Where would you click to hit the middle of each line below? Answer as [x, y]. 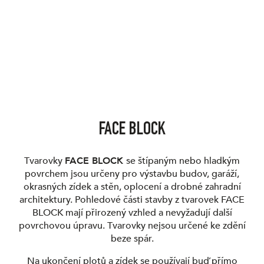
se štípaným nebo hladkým [183, 161]
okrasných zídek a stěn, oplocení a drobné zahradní [132, 187]
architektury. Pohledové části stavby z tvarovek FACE [132, 199]
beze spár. [132, 238]
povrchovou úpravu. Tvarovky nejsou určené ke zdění [132, 225]
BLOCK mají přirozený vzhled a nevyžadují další [132, 212]
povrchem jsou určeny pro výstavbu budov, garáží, [132, 174]
